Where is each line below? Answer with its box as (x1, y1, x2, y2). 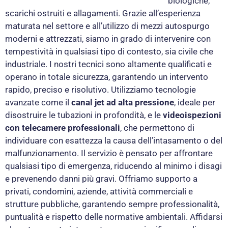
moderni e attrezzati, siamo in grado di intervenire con (5, 33, 211, 44)
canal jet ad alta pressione (71, 97, 174, 107)
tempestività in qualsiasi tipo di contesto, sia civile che (5, 46, 213, 56)
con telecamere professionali (5, 122, 120, 133)
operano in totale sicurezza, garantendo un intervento (5, 71, 208, 82)
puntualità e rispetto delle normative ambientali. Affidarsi (5, 211, 222, 222)
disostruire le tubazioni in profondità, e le (5, 109, 163, 120)
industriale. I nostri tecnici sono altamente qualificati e (5, 59, 212, 69)
